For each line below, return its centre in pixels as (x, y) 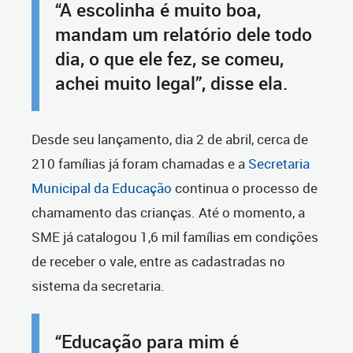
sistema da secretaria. (98, 286)
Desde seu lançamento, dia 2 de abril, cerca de (170, 139)
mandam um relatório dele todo (184, 35)
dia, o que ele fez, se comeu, (169, 59)
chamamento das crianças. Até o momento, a (168, 213)
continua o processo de (245, 188)
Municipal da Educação (102, 188)
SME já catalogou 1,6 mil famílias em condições (175, 237)
